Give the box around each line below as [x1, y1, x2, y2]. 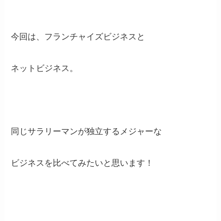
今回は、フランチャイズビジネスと [11, 32, 146, 41]
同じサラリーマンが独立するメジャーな [11, 126, 162, 136]
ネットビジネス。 [11, 63, 78, 73]
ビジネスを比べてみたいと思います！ [11, 158, 154, 168]
